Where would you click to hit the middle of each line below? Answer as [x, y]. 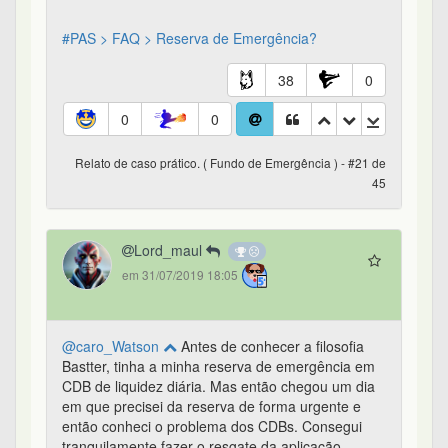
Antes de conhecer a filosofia [270, 345]
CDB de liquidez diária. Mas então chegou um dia [218, 385]
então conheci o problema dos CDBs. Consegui [212, 425]
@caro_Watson [112, 345]
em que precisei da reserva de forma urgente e [211, 405]
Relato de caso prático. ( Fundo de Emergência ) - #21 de [230, 162]
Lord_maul [170, 249]
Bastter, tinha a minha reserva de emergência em [218, 365]
